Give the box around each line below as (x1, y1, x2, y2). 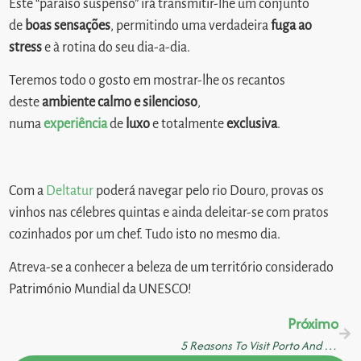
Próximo (287, 313, 338, 335)
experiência (44, 116, 108, 131)
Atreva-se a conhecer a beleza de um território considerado (9, 260, 334, 276)
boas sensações (25, 18, 111, 33)
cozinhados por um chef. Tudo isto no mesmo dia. (9, 226, 281, 242)
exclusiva (226, 116, 278, 131)
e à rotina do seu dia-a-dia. (42, 39, 193, 55)
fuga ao (271, 18, 313, 33)
